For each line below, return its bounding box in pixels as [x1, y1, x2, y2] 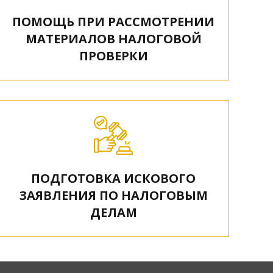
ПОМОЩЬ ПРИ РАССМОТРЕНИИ [12, 13, 214, 30]
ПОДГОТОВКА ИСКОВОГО [31, 170, 196, 186]
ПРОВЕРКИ [79, 48, 148, 64]
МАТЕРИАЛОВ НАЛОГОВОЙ [25, 30, 202, 47]
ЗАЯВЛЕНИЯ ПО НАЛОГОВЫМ [19, 187, 208, 204]
